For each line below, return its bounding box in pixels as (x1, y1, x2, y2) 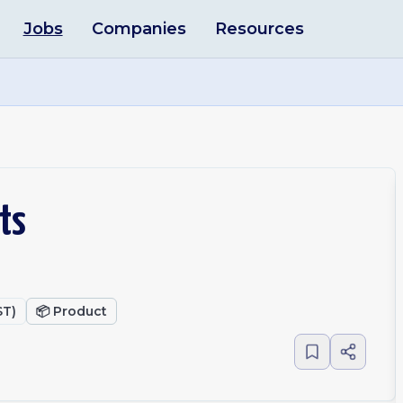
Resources (214, 19, 304, 39)
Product (53, 303, 107, 319)
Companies (91, 19, 186, 39)
